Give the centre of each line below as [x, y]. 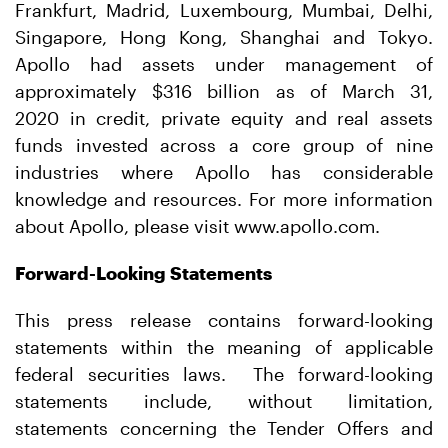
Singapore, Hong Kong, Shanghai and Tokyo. [224, 37]
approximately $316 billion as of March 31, [224, 91]
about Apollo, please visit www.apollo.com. [197, 226]
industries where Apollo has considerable [224, 172]
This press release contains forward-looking [224, 320]
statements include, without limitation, [224, 401]
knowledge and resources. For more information [224, 199]
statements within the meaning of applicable [224, 347]
